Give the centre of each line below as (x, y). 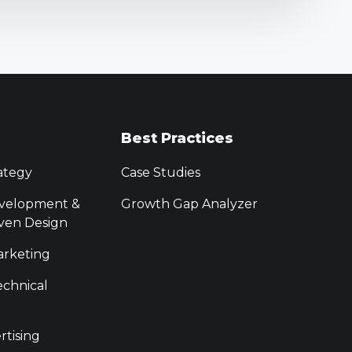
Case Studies (160, 173)
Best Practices (177, 139)
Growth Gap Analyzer (189, 204)
